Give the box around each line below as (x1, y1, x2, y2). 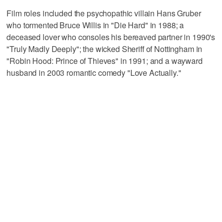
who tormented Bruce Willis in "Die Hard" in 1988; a (6, 19, 184, 31)
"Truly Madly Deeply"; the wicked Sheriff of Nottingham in (6, 43, 203, 55)
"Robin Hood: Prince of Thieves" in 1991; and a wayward (6, 55, 203, 67)
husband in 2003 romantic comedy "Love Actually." (6, 67, 181, 79)
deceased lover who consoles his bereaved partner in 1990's (6, 31, 216, 43)
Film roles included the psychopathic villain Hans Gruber (6, 7, 201, 19)
